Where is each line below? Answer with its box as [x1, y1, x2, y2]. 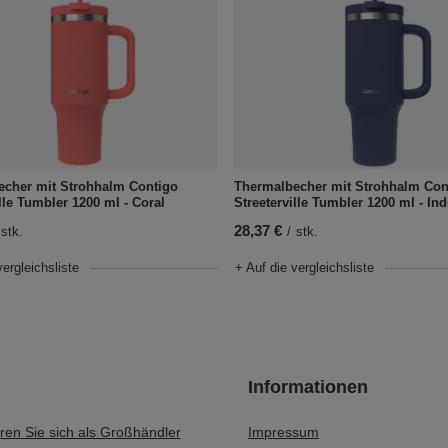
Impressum [248, 424, 319, 440]
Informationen [248, 377, 368, 397]
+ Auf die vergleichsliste [235, 259, 375, 275]
